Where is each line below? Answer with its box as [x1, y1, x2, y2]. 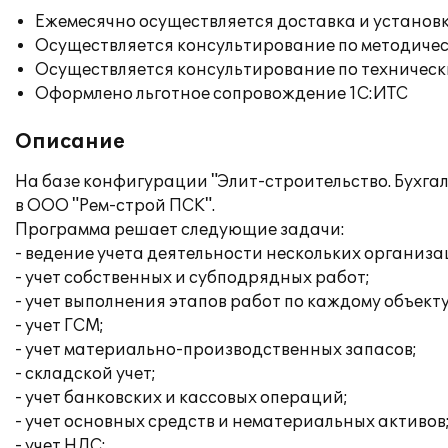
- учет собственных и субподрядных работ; [15, 268, 370, 288]
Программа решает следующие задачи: [15, 220, 345, 240]
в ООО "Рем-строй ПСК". [15, 196, 215, 216]
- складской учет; [15, 364, 156, 384]
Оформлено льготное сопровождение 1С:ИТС [35, 84, 408, 104]
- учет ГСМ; [15, 316, 104, 336]
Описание [15, 130, 125, 154]
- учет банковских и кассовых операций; [15, 388, 348, 408]
